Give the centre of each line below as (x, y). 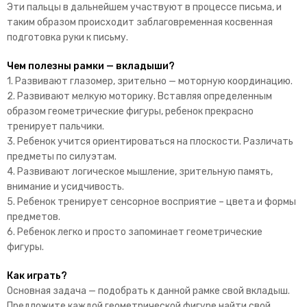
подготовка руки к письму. (67, 37)
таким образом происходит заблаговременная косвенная (140, 22)
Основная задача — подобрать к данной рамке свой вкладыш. (148, 291)
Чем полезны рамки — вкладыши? (91, 66)
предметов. (34, 217)
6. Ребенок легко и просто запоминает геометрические (135, 232)
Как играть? (37, 275)
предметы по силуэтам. (62, 156)
